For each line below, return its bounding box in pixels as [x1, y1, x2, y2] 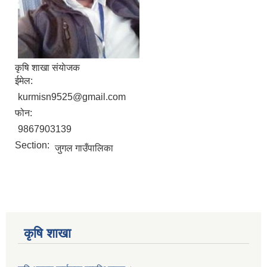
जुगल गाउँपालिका [55, 143, 113, 154]
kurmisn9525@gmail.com [18, 92, 126, 103]
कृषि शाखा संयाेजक [15, 63, 80, 73]
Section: [15, 140, 52, 151]
